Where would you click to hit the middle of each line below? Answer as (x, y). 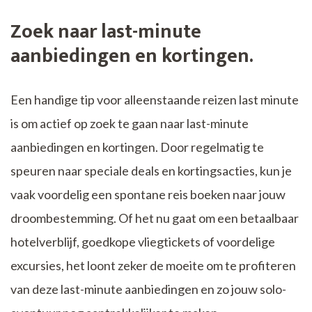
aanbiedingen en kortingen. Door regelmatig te (137, 147)
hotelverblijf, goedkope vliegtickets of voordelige (143, 242)
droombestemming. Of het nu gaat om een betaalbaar (155, 218)
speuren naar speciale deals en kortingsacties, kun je (151, 171)
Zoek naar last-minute (106, 32)
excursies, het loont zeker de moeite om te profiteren (153, 266)
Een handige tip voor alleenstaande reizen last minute (155, 100)
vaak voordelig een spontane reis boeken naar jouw (148, 195)
